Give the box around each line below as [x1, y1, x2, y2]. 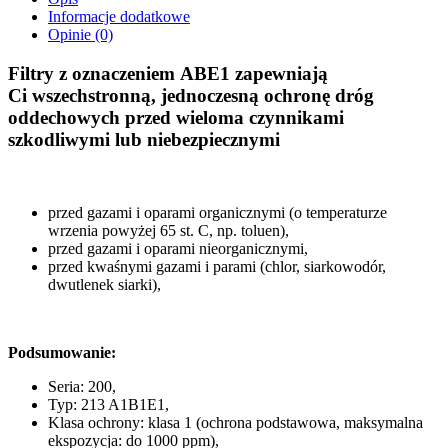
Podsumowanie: [8, 343, 116, 361]
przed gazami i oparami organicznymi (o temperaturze [48, 203, 387, 221]
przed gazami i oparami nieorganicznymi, [48, 239, 308, 257]
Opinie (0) [48, 26, 113, 44]
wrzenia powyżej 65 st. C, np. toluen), [48, 221, 289, 239]
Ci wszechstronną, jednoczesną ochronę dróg [8, 85, 374, 107]
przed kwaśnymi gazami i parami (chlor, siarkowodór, [48, 257, 386, 275]
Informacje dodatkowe [48, 8, 190, 26]
